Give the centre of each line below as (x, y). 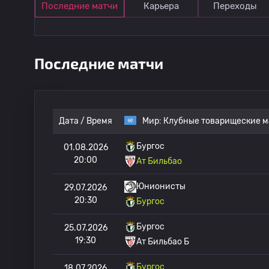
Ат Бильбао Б (163, 242)
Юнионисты (161, 186)
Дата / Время (86, 121)
